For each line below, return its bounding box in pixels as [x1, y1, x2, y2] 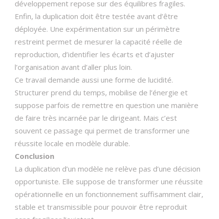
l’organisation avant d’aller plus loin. [15, 62, 132, 72]
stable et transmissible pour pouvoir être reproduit [15, 202, 187, 212]
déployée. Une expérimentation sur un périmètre [15, 24, 180, 34]
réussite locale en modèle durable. [15, 138, 130, 148]
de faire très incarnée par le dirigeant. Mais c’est [15, 113, 177, 123]
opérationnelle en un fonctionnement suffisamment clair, [15, 189, 203, 199]
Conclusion [15, 151, 54, 161]
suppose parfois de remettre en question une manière [15, 100, 198, 110]
